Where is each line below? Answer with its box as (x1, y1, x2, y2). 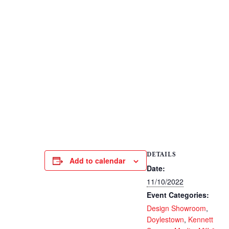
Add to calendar (70, 155, 125, 166)
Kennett (188, 214, 213, 224)
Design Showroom (147, 203, 206, 213)
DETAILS (147, 151, 176, 158)
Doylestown (147, 214, 184, 224)
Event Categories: (147, 190, 209, 200)
